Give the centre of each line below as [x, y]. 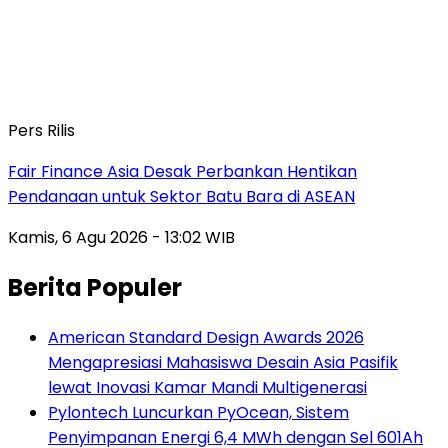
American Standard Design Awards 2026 [206, 337]
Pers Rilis [41, 130]
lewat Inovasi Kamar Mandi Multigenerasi [207, 387]
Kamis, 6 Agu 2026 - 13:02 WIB [121, 237]
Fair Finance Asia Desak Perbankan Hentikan [182, 171]
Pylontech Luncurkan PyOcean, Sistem [198, 412]
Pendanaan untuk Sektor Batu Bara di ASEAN [181, 196]
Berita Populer [95, 287]
